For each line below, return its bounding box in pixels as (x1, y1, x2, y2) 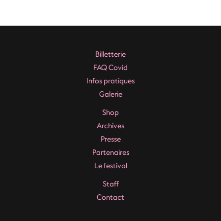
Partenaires (92, 147, 129, 158)
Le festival (94, 161, 127, 171)
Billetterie (95, 49, 126, 60)
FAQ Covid (93, 63, 128, 73)
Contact (97, 192, 124, 203)
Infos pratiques (86, 76, 135, 86)
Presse (100, 134, 121, 145)
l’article (27, 18, 51, 29)
